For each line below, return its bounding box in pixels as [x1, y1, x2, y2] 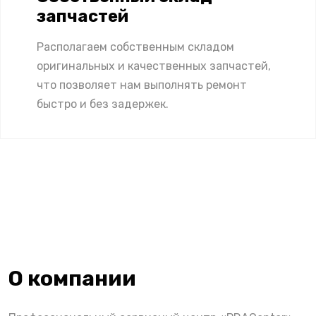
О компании [8, 265, 136, 291]
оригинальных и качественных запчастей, [37, 59, 271, 73]
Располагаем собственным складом [37, 39, 234, 54]
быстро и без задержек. [37, 97, 169, 111]
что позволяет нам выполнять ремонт [37, 78, 247, 92]
